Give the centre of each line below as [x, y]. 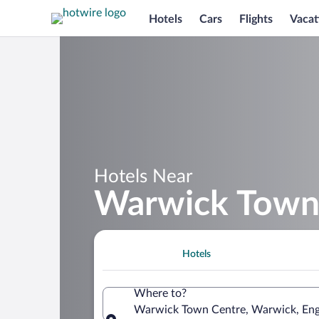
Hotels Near [143, 176]
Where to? [160, 293]
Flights [256, 19]
